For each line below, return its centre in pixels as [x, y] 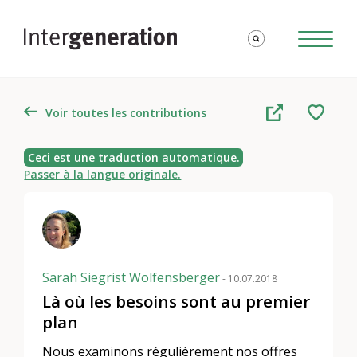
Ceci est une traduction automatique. [133, 158]
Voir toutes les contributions [126, 112]
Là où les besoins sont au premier [177, 302]
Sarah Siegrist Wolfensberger [131, 278]
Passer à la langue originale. [103, 175]
